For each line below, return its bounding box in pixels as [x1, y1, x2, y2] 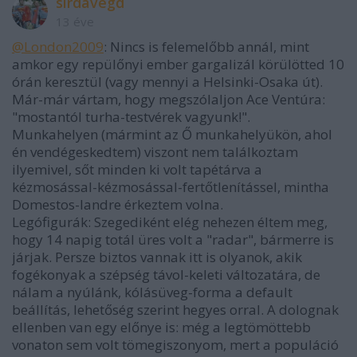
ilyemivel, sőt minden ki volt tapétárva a [12, 159, 262, 178]
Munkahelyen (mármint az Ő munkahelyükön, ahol [12, 124, 332, 143]
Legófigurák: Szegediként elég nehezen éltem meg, [12, 212, 328, 231]
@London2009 [12, 37, 104, 56]
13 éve [56, 13, 94, 29]
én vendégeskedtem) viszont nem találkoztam [12, 142, 298, 161]
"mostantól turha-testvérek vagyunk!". [12, 107, 250, 126]
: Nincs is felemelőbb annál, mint [104, 37, 309, 56]
